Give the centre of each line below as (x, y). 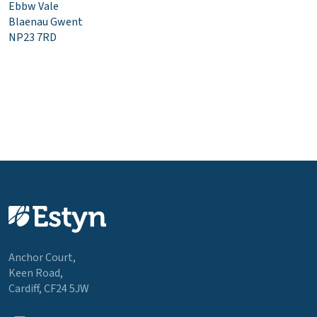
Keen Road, (36, 273)
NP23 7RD (33, 37)
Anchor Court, (42, 257)
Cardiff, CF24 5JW (49, 288)
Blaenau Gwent (46, 22)
